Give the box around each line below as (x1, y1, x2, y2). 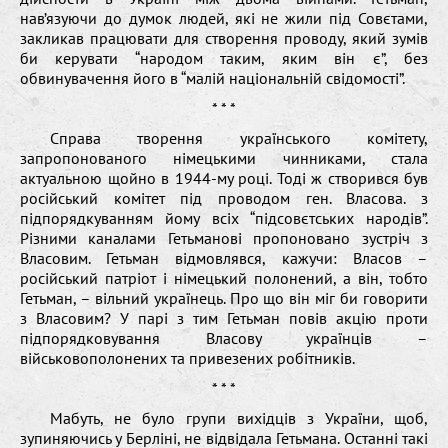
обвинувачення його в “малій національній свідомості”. (20, 67, 405, 88)
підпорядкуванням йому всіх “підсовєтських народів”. (20, 207, 428, 228)
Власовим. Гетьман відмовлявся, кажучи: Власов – (20, 247, 428, 268)
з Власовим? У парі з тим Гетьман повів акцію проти (20, 307, 428, 328)
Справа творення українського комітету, (50, 127, 428, 148)
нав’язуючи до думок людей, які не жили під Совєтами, (20, 7, 428, 28)
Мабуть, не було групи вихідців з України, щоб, (50, 407, 428, 428)
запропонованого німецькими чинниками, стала (20, 147, 428, 168)
